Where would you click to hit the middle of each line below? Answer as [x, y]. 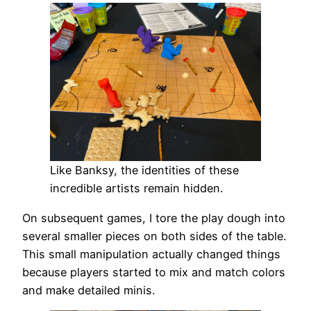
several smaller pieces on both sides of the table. [154, 236]
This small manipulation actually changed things [151, 254]
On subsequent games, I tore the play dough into [154, 218]
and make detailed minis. [89, 290]
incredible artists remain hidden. [136, 188]
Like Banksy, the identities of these [144, 170]
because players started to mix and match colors [154, 272]
